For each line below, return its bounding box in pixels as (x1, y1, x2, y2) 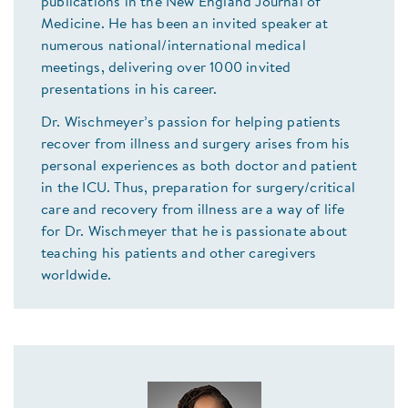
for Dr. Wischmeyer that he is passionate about (41, 225, 348, 240)
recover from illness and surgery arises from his (41, 138, 351, 153)
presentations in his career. (41, 83, 218, 98)
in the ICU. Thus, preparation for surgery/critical (41, 181, 356, 197)
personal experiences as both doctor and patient (41, 159, 358, 175)
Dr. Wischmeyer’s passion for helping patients (41, 116, 342, 131)
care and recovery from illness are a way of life (41, 203, 345, 219)
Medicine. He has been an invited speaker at (41, 17, 329, 33)
